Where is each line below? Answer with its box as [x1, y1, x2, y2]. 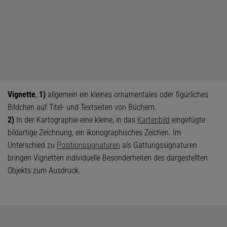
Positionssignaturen [57, 140, 120, 150]
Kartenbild [137, 115, 170, 125]
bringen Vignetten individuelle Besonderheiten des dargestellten [8, 153, 208, 163]
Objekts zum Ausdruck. [8, 166, 81, 176]
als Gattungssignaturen [120, 140, 197, 150]
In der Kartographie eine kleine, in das [14, 115, 137, 125]
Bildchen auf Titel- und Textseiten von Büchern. [8, 102, 157, 112]
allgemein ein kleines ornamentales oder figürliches [46, 90, 208, 100]
